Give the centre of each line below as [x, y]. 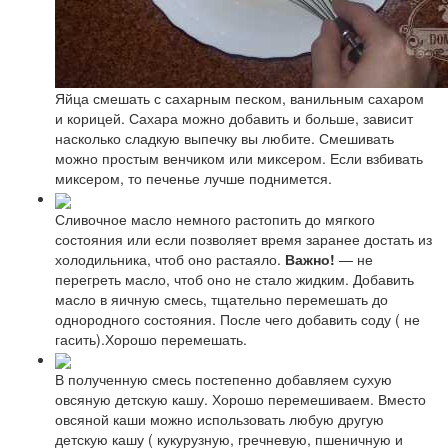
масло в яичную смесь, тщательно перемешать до [221, 298]
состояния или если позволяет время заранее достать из [243, 238]
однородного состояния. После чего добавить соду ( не [237, 318]
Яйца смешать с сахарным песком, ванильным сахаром [239, 98]
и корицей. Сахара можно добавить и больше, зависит [234, 118]
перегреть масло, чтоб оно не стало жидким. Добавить [234, 278]
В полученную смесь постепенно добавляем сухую [223, 378]
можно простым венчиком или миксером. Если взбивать [239, 158]
